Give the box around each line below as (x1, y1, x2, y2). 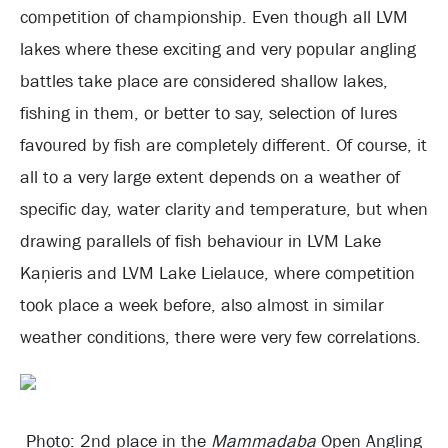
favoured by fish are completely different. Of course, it (20, 134, 427, 157)
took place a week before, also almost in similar (20, 294, 384, 317)
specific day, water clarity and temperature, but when (20, 198, 428, 221)
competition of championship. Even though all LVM (20, 6, 408, 29)
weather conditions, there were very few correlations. (20, 326, 421, 349)
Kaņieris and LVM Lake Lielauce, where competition (20, 262, 415, 285)
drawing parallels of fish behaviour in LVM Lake (20, 230, 381, 253)
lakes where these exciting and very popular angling (20, 38, 416, 61)
